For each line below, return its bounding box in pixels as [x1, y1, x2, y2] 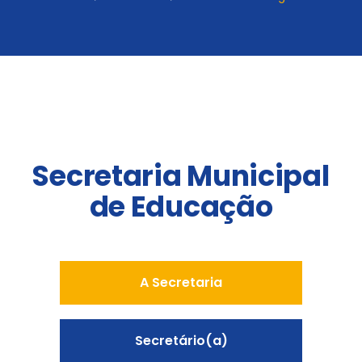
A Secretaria [140, 272, 222, 292]
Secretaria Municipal [32, 155, 330, 196]
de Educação [89, 186, 273, 226]
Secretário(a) [134, 330, 228, 350]
